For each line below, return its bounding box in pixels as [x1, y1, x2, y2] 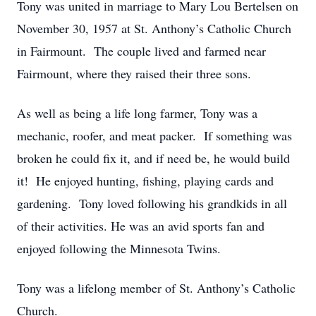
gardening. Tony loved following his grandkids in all [17, 195, 287, 212]
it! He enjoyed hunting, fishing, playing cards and [17, 172, 274, 189]
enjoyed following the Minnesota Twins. [17, 240, 221, 257]
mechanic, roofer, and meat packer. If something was [17, 127, 292, 144]
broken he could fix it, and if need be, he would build [17, 150, 290, 166]
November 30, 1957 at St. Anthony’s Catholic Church [17, 20, 291, 37]
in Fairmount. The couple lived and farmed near [17, 42, 266, 59]
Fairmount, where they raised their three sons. [17, 65, 251, 82]
